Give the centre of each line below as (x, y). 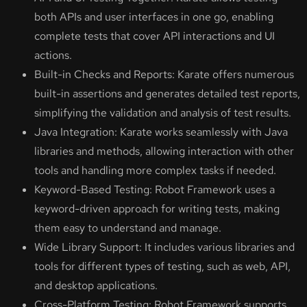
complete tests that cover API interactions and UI (155, 36)
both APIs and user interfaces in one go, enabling (154, 17)
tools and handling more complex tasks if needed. (155, 171)
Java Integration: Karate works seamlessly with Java (161, 132)
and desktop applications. (96, 286)
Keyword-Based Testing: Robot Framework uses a (155, 190)
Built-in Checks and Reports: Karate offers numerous (164, 75)
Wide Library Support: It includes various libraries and (164, 247)
